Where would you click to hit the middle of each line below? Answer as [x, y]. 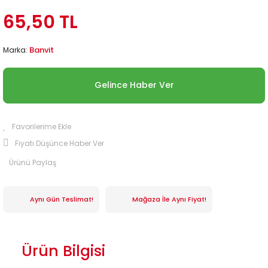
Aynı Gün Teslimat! [62, 200]
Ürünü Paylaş [33, 162]
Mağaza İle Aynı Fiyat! [169, 200]
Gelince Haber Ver [134, 85]
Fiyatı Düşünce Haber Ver [60, 143]
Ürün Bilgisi [63, 251]
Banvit [42, 50]
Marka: [16, 50]
